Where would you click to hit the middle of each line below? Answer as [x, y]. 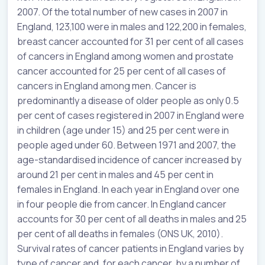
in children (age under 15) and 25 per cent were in [123, 130]
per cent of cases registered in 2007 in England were [131, 116]
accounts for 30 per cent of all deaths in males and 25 [132, 219]
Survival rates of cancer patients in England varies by [130, 249]
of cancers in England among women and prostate [125, 56]
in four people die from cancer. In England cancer [122, 204]
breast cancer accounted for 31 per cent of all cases [130, 42]
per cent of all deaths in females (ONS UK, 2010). [120, 234]
